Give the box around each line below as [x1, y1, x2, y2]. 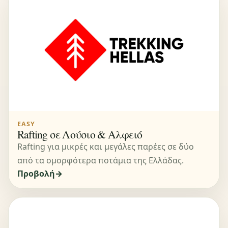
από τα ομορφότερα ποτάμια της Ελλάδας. [17, 154, 184, 166]
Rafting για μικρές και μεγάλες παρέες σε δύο [17, 140, 194, 152]
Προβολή [17, 167, 55, 179]
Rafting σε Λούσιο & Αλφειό [17, 126, 142, 141]
